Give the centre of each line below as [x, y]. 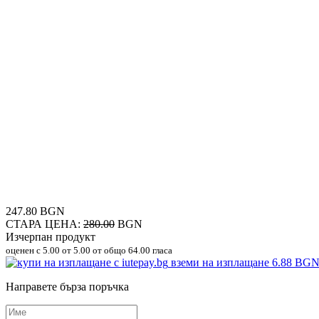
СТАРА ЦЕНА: [45, 224]
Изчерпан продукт [51, 236]
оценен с [24, 250]
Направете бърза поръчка [67, 286]
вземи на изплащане [221, 262]
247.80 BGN [35, 211]
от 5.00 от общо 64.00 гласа [116, 250]
